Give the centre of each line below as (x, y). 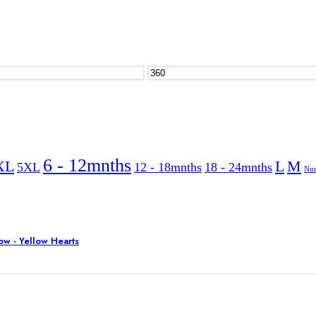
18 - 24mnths (238, 168)
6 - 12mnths (87, 166)
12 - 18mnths (168, 168)
